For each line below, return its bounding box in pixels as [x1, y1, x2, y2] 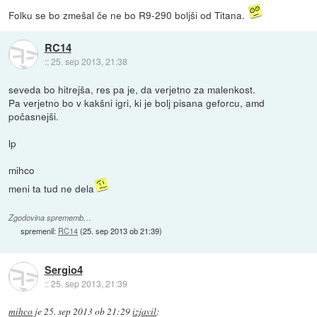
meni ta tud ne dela [8, 181, 95, 196]
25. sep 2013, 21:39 [50, 277, 127, 289]
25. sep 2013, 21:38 [50, 54, 127, 67]
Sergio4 [44, 261, 83, 277]
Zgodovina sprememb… [8, 212, 92, 224]
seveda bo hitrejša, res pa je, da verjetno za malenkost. [8, 82, 256, 97]
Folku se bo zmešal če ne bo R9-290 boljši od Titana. [8, 8, 248, 23]
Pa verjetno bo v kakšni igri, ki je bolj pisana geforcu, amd [8, 96, 265, 110]
